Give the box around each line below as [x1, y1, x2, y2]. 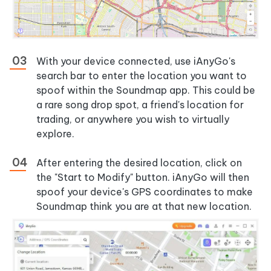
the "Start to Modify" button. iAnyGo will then [36, 171, 249, 184]
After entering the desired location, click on [36, 157, 242, 169]
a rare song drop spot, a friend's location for [36, 99, 244, 111]
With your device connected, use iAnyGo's [36, 55, 235, 68]
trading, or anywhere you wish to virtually [36, 113, 229, 126]
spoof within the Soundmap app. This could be [36, 84, 255, 97]
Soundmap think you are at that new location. [36, 200, 252, 213]
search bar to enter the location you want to [36, 70, 247, 82]
